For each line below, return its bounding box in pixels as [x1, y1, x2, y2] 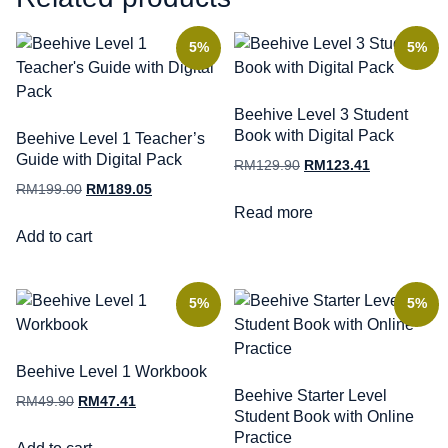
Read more [234, 204, 313, 222]
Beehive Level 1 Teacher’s [16, 130, 205, 148]
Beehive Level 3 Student [234, 106, 408, 124]
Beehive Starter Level [234, 387, 387, 405]
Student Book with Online [234, 408, 414, 426]
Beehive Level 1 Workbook [16, 363, 207, 381]
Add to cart [16, 228, 92, 246]
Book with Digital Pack [234, 127, 394, 145]
